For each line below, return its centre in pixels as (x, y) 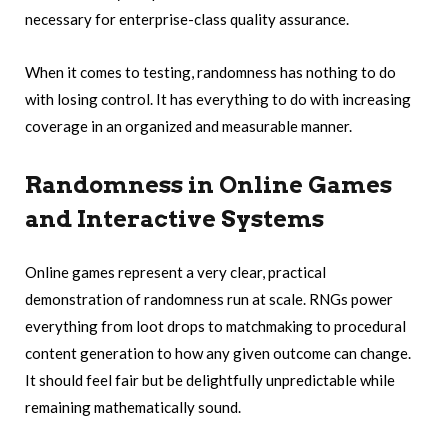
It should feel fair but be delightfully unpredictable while (210, 379)
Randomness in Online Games (208, 184)
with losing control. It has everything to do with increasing (218, 99)
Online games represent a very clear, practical (175, 271)
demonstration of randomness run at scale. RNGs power (209, 298)
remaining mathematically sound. (133, 406)
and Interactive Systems (174, 218)
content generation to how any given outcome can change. (218, 352)
